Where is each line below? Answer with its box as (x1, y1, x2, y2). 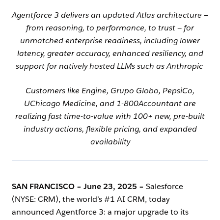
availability (90, 137, 130, 147)
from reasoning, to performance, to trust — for (26, 23, 194, 33)
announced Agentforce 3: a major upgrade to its (12, 207, 189, 218)
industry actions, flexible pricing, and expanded (23, 124, 197, 135)
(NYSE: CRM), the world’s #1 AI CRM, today (12, 194, 170, 205)
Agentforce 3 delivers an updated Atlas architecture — (12, 10, 208, 21)
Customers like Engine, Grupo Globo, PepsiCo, (26, 85, 194, 96)
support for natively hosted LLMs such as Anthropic (15, 61, 205, 72)
